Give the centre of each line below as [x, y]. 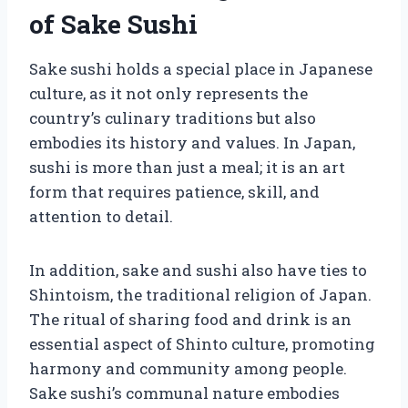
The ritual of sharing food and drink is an [190, 319]
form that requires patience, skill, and [174, 191]
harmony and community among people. [188, 368]
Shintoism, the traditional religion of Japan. [200, 294]
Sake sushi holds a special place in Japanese [201, 68]
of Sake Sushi [113, 24]
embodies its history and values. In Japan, [192, 142]
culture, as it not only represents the [168, 93]
